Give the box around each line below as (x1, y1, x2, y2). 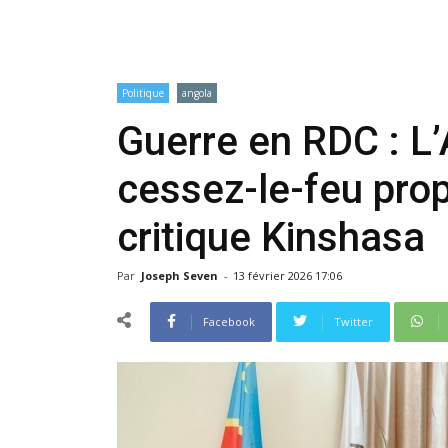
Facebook (203, 314, 255, 329)
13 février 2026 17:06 (233, 268, 342, 283)
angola (182, 86, 212, 100)
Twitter (334, 314, 373, 329)
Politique (122, 86, 164, 100)
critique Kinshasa (117, 214, 425, 261)
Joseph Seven (141, 268, 221, 283)
